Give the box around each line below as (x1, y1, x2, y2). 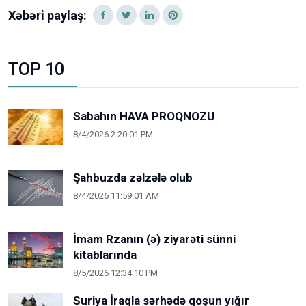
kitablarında (73, 248, 137, 262)
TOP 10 (8, 59, 64, 80)
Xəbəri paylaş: (8, 8, 87, 23)
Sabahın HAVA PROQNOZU (73, 109, 214, 124)
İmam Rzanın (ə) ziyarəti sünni (73, 232, 236, 247)
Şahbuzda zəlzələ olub (73, 171, 193, 185)
